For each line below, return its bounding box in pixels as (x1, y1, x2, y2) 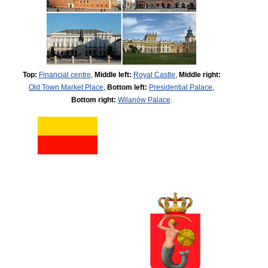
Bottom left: (107, 83, 147, 91)
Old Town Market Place (29, 83, 103, 91)
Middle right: (178, 71, 221, 78)
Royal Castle (133, 71, 175, 78)
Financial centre (38, 71, 91, 78)
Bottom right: (71, 96, 116, 103)
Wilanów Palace (117, 96, 170, 103)
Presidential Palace (149, 83, 212, 91)
